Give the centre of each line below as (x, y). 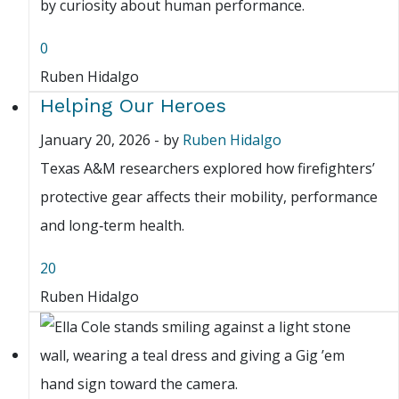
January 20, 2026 (95, 140)
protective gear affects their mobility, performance (209, 197)
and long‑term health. (112, 226)
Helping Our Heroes (133, 106)
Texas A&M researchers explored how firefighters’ (208, 169)
